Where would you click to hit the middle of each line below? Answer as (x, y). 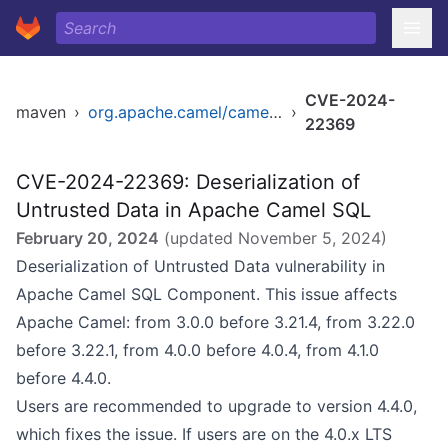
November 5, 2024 (309, 238)
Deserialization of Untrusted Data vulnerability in (200, 266)
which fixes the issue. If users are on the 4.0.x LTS (204, 434)
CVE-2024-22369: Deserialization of (188, 182)
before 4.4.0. (63, 378)
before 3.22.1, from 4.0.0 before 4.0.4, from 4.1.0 (197, 350)
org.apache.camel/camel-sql (275, 112)
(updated (198, 238)
